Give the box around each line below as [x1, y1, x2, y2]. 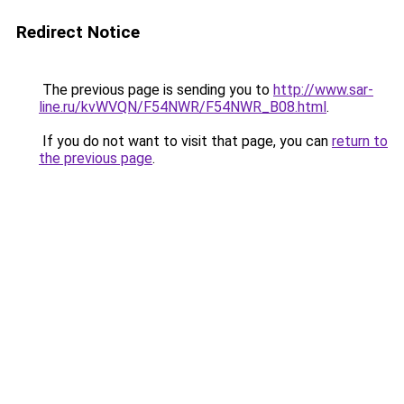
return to [332, 133, 388, 150]
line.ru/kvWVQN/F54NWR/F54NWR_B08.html [39, 98, 326, 115]
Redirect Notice [16, 22, 140, 42]
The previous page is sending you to [39, 81, 273, 98]
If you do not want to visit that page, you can [39, 133, 332, 150]
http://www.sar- [273, 81, 373, 98]
